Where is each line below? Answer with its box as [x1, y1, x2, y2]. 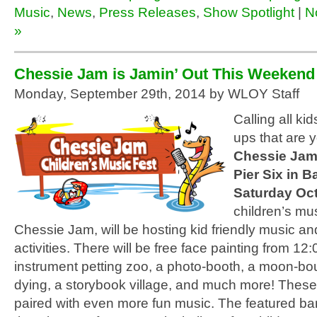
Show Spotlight [203, 5, 294, 20]
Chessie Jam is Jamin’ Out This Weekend [14, 65, 315, 83]
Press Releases [99, 5, 196, 20]
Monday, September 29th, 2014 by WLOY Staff [14, 86, 299, 101]
